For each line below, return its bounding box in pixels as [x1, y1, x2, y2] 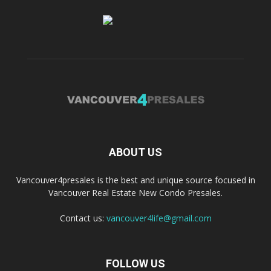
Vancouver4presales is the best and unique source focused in [16, 174, 255, 186]
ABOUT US [109, 145, 162, 158]
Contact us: [59, 212, 106, 224]
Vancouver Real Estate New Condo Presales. [48, 186, 223, 198]
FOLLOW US [106, 256, 165, 270]
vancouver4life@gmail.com [106, 212, 212, 224]
